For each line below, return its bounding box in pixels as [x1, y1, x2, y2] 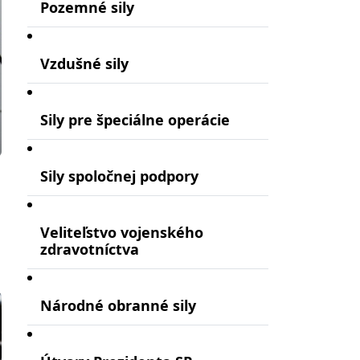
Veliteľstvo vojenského [40, 222, 203, 242]
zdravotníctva [40, 239, 139, 259]
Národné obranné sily [40, 295, 196, 315]
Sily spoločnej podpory [40, 166, 198, 186]
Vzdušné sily [40, 53, 129, 73]
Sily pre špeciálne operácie [40, 109, 230, 129]
